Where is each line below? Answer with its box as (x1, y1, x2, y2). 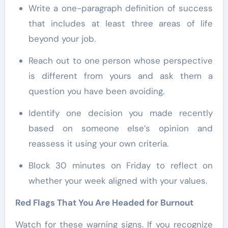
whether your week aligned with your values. (28, 175, 207, 186)
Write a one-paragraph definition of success (28, 2, 37, 14)
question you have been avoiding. (28, 85, 164, 97)
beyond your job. (28, 33, 96, 44)
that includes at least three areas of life (28, 17, 213, 29)
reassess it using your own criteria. (28, 137, 168, 149)
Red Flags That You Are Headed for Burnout (15, 196, 193, 208)
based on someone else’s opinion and (28, 122, 213, 134)
